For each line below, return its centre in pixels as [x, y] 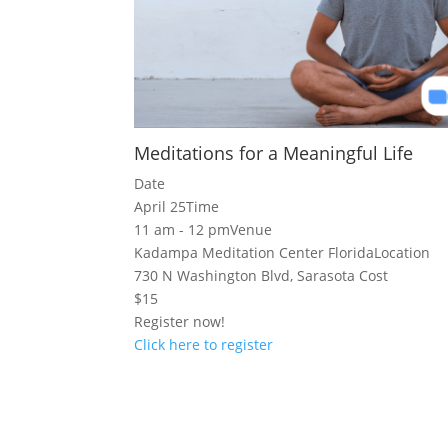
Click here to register [204, 344]
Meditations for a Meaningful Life [274, 152]
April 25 [160, 206]
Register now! [180, 321]
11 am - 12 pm [182, 229]
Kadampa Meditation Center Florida [254, 252]
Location [402, 252]
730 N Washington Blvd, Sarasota [247, 275]
